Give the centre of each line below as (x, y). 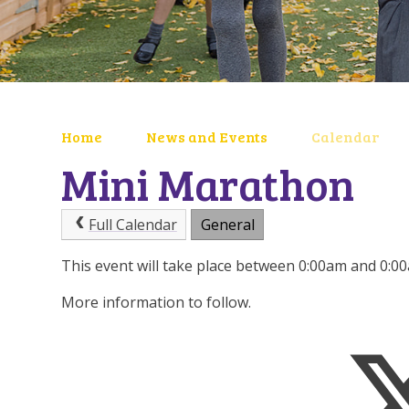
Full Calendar (132, 225)
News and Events (207, 136)
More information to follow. (157, 302)
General (227, 225)
